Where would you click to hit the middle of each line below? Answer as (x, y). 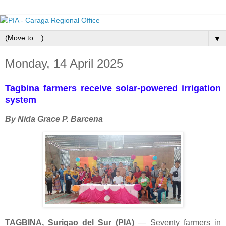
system (21, 100)
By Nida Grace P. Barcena (54, 119)
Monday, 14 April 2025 (64, 63)
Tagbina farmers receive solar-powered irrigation (113, 88)
